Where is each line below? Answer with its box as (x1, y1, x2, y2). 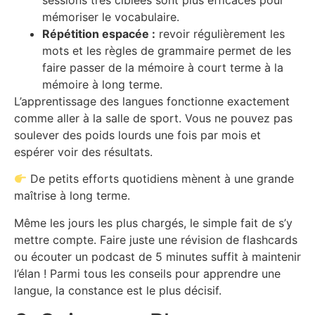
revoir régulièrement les (155, 26, 285, 41)
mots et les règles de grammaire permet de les (42, 43, 291, 58)
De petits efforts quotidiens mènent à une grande (27, 172, 295, 186)
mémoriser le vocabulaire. (42, 9, 179, 24)
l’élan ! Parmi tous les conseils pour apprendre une (14, 266, 281, 281)
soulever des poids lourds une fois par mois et (14, 127, 261, 142)
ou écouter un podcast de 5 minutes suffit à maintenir (14, 249, 301, 264)
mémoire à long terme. (42, 77, 162, 91)
